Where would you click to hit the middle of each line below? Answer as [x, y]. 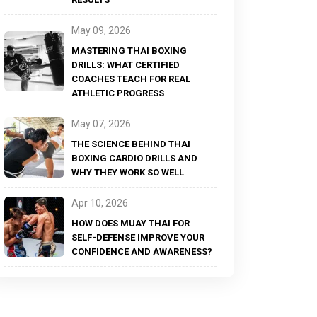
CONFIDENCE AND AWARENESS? [142, 252]
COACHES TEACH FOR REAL [131, 79]
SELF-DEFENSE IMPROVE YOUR [138, 237]
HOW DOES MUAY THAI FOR [131, 223]
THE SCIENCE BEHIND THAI [131, 144]
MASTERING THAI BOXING [129, 51]
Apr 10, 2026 [100, 203]
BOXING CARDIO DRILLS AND [134, 158]
